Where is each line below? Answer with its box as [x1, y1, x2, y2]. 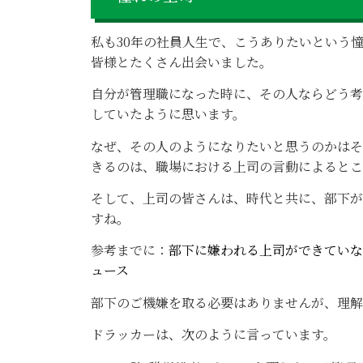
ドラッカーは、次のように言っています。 [91, 325, 336, 344]
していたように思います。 [91, 105, 246, 124]
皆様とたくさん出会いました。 [91, 52, 272, 71]
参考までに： [91, 241, 169, 260]
